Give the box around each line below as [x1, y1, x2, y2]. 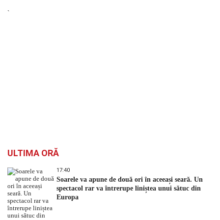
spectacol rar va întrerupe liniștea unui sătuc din [56, 185, 201, 192]
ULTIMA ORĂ [7, 148, 59, 159]
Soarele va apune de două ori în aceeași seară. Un [56, 176, 203, 184]
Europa [56, 193, 79, 201]
